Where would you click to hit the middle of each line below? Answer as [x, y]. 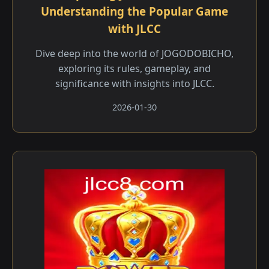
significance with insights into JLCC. [134, 83]
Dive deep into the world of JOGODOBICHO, [134, 53]
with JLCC [134, 29]
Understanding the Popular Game [134, 11]
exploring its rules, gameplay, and [134, 68]
